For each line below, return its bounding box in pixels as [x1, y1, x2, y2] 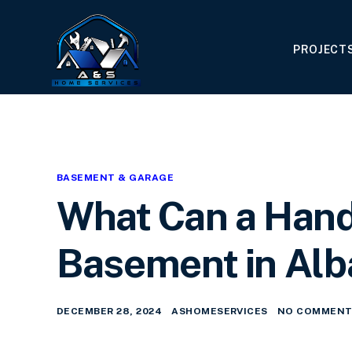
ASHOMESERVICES [171, 306, 268, 317]
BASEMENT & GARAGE [57, 172, 174, 184]
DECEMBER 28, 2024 [57, 306, 163, 317]
